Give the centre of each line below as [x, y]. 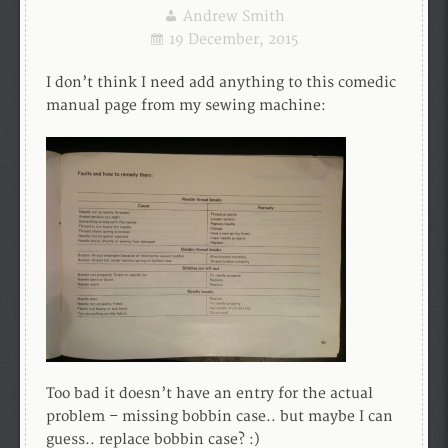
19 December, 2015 [233, 39]
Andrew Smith [233, 16]
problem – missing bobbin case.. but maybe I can [219, 416]
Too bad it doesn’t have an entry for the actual [209, 393]
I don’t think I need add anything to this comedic [221, 82]
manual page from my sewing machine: [186, 105]
